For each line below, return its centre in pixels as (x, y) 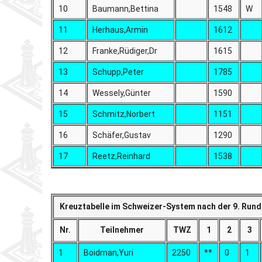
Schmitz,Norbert (124, 114)
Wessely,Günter (122, 93)
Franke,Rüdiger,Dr (125, 51)
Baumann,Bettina (126, 8)
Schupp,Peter (118, 72)
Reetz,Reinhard (122, 156)
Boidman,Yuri (109, 252)
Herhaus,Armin (120, 30)
